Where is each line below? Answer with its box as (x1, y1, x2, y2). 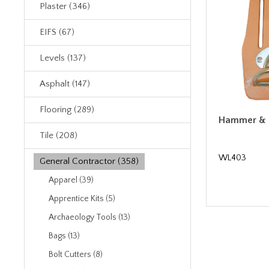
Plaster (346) (40, 1, 90, 11)
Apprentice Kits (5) (49, 194, 115, 204)
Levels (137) (40, 53, 86, 63)
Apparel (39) (49, 175, 94, 185)
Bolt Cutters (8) (49, 250, 103, 259)
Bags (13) (49, 231, 80, 241)
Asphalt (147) (40, 79, 90, 89)
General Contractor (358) (40, 156, 139, 166)
